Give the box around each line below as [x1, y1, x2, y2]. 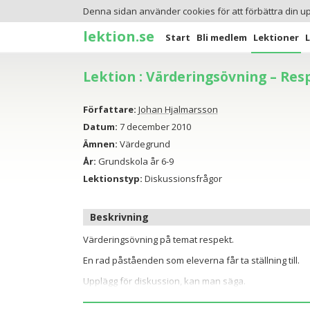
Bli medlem [197, 30, 247, 44]
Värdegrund [117, 137, 170, 150]
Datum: [82, 120, 118, 133]
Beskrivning [89, 210, 149, 224]
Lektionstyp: [82, 172, 143, 185]
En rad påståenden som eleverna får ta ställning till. [82, 253, 300, 266]
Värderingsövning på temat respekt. [82, 232, 234, 246]
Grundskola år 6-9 [95, 154, 174, 167]
